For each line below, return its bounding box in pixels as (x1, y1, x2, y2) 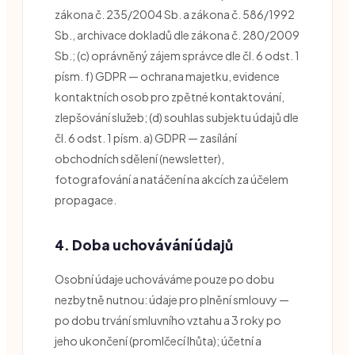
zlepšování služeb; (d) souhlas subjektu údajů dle (55, 109, 299, 124)
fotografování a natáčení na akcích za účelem (55, 171, 288, 186)
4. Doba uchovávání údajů (55, 235, 233, 254)
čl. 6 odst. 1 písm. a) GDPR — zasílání (55, 130, 237, 145)
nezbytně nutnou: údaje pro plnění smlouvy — (55, 292, 289, 307)
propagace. (55, 192, 116, 207)
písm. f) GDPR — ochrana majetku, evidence (55, 68, 280, 83)
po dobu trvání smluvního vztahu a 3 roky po (55, 312, 281, 327)
